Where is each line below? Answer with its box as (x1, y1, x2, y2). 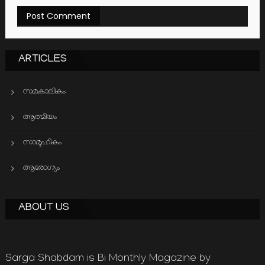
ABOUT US (18, 202, 69, 214)
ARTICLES (18, 53, 67, 66)
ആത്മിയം (22, 112, 57, 122)
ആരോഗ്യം (22, 163, 60, 173)
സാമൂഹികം (22, 138, 62, 147)
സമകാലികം (22, 87, 66, 96)
